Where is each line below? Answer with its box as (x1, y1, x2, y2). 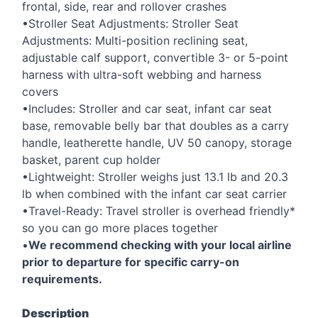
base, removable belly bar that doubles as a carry (22, 118, 289, 133)
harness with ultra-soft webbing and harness (22, 67, 261, 82)
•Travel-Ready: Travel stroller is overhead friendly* (22, 203, 295, 218)
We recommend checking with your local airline (28, 237, 292, 252)
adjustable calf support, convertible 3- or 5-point (22, 50, 288, 65)
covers (22, 84, 58, 99)
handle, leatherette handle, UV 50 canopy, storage (22, 135, 292, 150)
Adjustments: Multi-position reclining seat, (22, 33, 248, 48)
